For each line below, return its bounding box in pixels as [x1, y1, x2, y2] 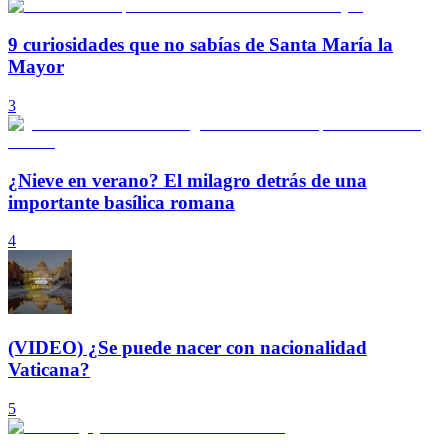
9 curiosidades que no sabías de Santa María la [8, 34, 393, 56]
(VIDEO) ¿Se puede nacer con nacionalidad [8, 337, 367, 359]
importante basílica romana [8, 191, 235, 213]
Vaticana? [8, 359, 90, 381]
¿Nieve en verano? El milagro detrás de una [8, 169, 367, 191]
